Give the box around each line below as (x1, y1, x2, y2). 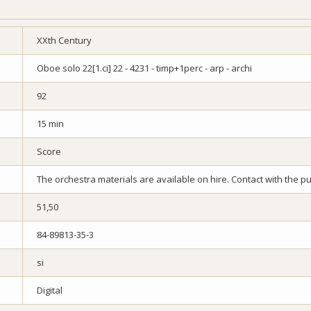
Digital (37, 284, 62, 297)
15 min (37, 117, 64, 131)
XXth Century (37, 34, 92, 47)
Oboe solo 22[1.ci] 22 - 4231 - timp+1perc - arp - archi (37, 62, 252, 75)
